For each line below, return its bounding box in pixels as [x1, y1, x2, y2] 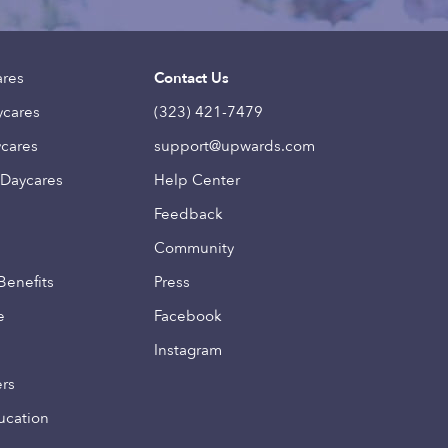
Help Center [153, 170, 240, 190]
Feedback [153, 204, 223, 224]
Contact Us [153, 68, 229, 88]
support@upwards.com [153, 136, 315, 156]
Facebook [153, 306, 222, 326]
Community [153, 238, 234, 258]
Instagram [153, 340, 222, 360]
